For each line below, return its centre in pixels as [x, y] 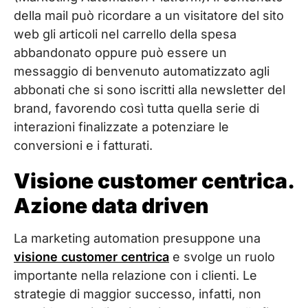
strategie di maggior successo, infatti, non [137, 294]
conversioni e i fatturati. [83, 146]
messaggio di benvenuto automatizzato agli [142, 71]
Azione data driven [111, 206]
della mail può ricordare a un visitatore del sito [149, 16]
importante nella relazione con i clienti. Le [135, 276]
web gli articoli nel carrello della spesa [125, 34]
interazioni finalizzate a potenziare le [121, 127]
